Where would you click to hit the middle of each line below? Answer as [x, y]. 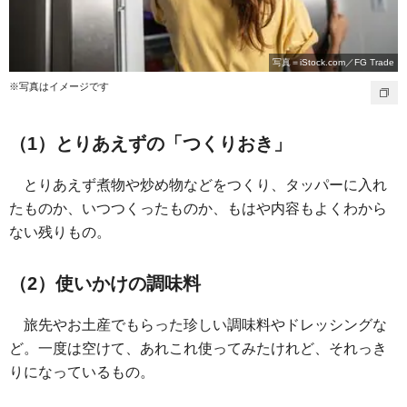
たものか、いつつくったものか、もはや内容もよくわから [198, 209]
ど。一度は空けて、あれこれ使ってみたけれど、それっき [198, 349]
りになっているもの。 [82, 372]
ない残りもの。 [60, 233]
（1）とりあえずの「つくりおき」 [150, 144]
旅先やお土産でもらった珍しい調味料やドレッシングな [205, 325]
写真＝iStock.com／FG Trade [333, 63]
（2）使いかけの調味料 [105, 284]
